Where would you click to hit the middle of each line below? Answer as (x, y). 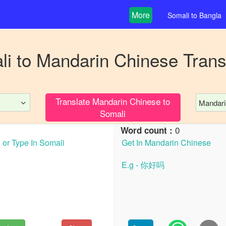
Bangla (210, 15)
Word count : (148, 130)
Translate (74, 101)
